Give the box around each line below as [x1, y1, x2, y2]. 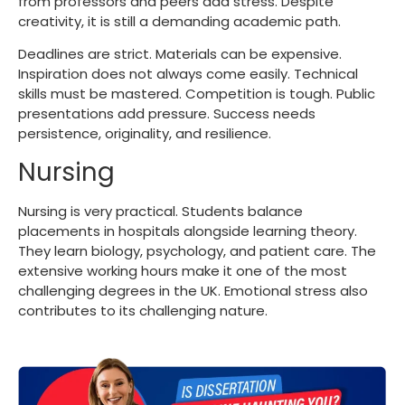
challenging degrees [18, 280, 155, 300]
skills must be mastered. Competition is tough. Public [18, 84, 375, 104]
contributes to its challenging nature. [18, 300, 268, 320]
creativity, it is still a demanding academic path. [18, 11, 344, 31]
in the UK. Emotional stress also [155, 280, 368, 300]
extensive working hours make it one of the [18, 260, 311, 280]
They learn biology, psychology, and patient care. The [18, 240, 376, 260]
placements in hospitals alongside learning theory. [18, 221, 357, 240]
